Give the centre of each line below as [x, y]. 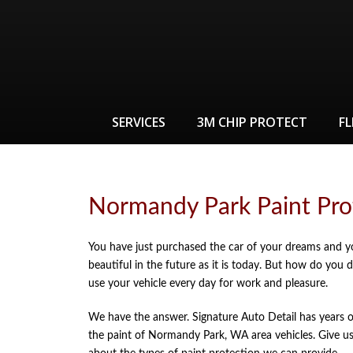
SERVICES [139, 122]
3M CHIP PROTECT [252, 122]
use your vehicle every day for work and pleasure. [208, 284]
